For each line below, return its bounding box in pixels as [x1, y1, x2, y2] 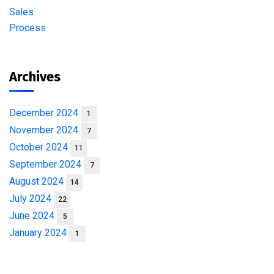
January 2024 [9, 227, 69, 239]
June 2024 [9, 210, 57, 221]
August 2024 [9, 176, 66, 187]
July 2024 [9, 193, 54, 204]
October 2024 [9, 141, 70, 153]
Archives [9, 68, 61, 85]
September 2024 [9, 158, 84, 170]
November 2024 [9, 124, 81, 136]
